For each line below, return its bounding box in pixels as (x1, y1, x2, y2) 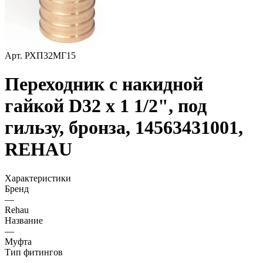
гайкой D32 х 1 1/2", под (5, 95, 207, 117)
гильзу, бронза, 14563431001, (5, 117, 243, 139)
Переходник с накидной (5, 73, 203, 95)
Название (5, 215, 43, 225)
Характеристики (5, 173, 71, 183)
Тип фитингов (5, 247, 63, 257)
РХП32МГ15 (25, 50, 76, 60)
